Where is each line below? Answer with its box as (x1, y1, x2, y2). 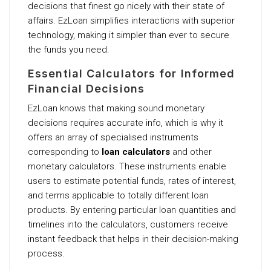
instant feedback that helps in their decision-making (28, 233, 238, 244)
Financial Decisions (28, 82, 145, 95)
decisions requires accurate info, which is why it (28, 117, 223, 128)
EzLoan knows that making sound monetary (28, 102, 204, 114)
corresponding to (28, 146, 102, 157)
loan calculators (102, 146, 170, 157)
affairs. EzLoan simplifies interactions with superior (28, 15, 235, 26)
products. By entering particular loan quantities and (28, 204, 236, 215)
